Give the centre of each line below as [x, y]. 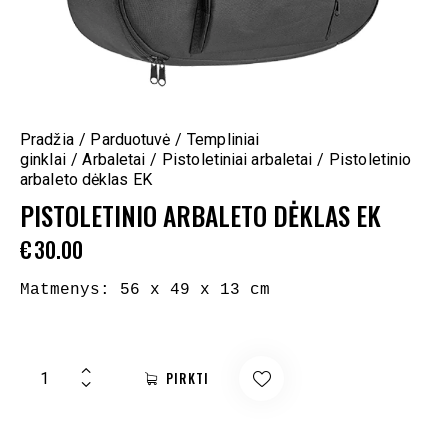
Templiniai [223, 140]
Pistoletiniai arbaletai [237, 160]
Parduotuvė [130, 140]
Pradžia [47, 140]
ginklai [43, 160]
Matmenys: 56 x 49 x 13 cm [145, 289]
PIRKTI [188, 377]
